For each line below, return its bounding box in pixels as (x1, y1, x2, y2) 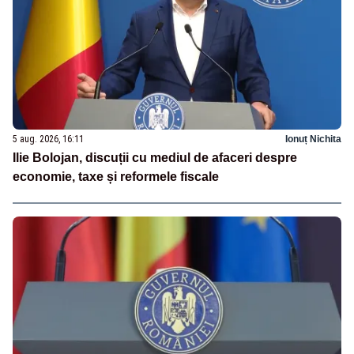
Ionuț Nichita (285, 134, 341, 145)
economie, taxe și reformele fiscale (13, 170, 219, 184)
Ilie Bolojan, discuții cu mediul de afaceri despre (13, 151, 297, 165)
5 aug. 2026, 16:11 (13, 134, 84, 145)
